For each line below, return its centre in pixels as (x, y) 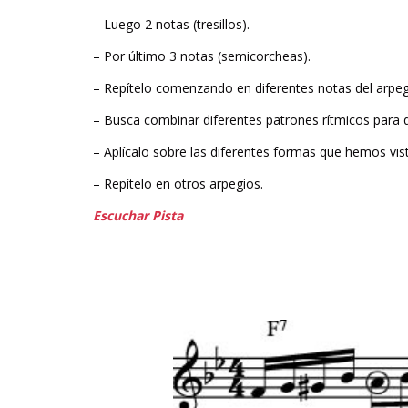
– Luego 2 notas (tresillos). (171, 25)
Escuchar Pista (138, 215)
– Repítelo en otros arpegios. (178, 183)
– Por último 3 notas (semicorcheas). (202, 56)
